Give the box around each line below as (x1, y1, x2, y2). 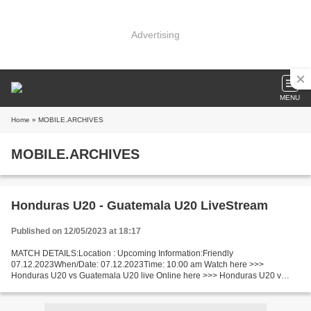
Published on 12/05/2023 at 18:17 (11, 226, 141, 236)
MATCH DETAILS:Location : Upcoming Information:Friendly (11, 249, 233, 258)
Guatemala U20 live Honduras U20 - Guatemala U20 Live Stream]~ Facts (11, 282, 287, 292)
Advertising (131, 28, 180, 40)
